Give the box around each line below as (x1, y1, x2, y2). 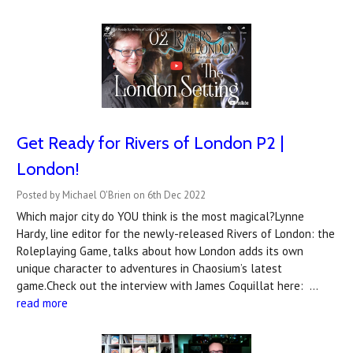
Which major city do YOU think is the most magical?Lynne (17, 209, 304, 225)
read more (17, 295, 68, 311)
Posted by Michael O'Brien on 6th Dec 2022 (17, 188, 206, 203)
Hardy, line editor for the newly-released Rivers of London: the (17, 226, 335, 242)
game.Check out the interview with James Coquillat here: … (17, 278, 318, 294)
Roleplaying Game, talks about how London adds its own (17, 243, 303, 259)
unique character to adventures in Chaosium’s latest (17, 261, 282, 277)
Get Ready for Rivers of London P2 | (17, 132, 284, 154)
